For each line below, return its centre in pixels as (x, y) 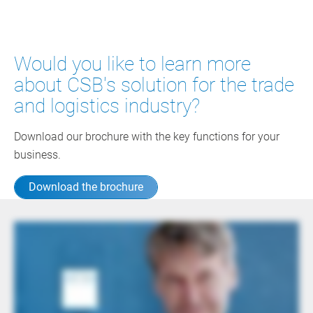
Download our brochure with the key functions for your (147, 137)
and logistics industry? (107, 106)
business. (37, 155)
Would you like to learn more (132, 64)
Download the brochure (86, 187)
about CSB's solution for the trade (154, 85)
